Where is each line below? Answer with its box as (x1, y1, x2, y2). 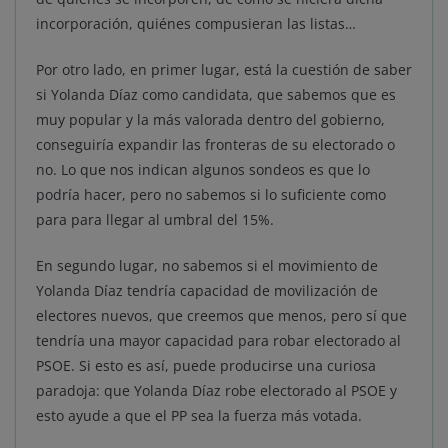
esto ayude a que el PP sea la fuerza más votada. (36, 406, 362, 426)
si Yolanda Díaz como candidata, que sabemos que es (36, 85, 396, 105)
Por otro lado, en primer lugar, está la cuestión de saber (36, 60, 412, 80)
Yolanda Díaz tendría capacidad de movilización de (36, 281, 378, 301)
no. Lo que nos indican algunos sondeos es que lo (36, 160, 370, 180)
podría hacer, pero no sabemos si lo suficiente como (36, 185, 386, 205)
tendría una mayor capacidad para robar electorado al (36, 331, 401, 351)
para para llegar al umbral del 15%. (36, 210, 274, 230)
